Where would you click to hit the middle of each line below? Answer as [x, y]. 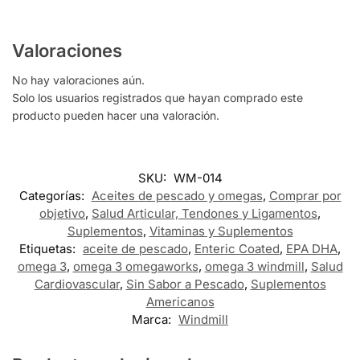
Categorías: [53, 196]
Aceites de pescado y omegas [177, 196]
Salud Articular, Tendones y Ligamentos [205, 214]
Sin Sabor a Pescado [185, 284]
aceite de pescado [135, 249]
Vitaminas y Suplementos [221, 231]
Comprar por [305, 196]
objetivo [62, 214]
